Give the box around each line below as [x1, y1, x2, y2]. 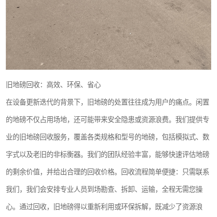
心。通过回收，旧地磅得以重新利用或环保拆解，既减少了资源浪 [6, 203, 202, 211]
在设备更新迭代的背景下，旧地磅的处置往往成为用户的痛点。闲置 [6, 98, 209, 106]
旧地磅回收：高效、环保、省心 [6, 81, 101, 89]
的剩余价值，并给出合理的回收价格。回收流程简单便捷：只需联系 [6, 168, 209, 176]
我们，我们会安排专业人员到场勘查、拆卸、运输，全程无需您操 [6, 186, 202, 193]
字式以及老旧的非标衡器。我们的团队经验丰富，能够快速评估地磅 [6, 151, 209, 158]
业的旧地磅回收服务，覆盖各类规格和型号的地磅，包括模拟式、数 [6, 133, 209, 141]
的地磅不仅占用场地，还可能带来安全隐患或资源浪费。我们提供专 [6, 116, 209, 124]
